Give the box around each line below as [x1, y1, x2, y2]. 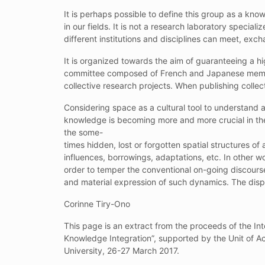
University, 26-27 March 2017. [63, 245, 179, 256]
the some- [63, 127, 103, 137]
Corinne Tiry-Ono [63, 198, 130, 209]
